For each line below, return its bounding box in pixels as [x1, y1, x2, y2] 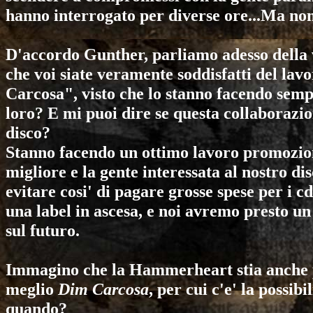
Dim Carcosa [58, 279, 149, 298]
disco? [6, 123, 50, 142]
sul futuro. [6, 221, 80, 240]
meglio [6, 279, 58, 298]
